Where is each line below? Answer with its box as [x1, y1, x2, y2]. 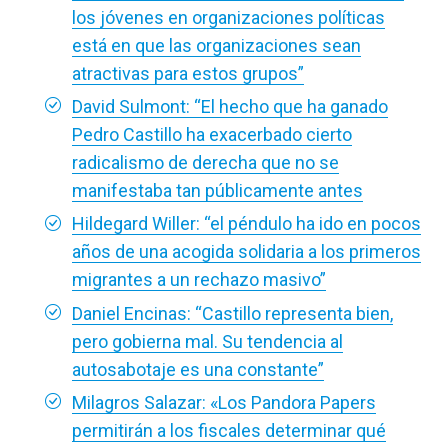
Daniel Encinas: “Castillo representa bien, [72, 302, 393, 324]
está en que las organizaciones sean [72, 34, 361, 56]
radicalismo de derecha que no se [72, 151, 339, 173]
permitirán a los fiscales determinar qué [72, 420, 386, 442]
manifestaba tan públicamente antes [72, 179, 363, 201]
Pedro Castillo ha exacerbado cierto [72, 123, 352, 145]
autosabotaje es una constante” [72, 358, 324, 380]
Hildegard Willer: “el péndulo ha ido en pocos [72, 213, 421, 235]
